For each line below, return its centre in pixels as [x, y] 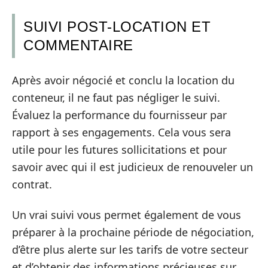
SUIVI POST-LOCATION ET [117, 27]
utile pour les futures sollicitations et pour [119, 149]
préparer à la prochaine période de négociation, [133, 232]
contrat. [32, 184]
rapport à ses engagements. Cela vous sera [121, 132]
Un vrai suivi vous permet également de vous [127, 215]
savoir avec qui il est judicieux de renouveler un [133, 167]
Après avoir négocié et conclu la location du [123, 80]
